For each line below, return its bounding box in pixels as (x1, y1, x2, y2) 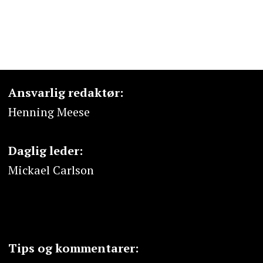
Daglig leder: (8, 143, 83, 159)
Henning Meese (8, 104, 90, 120)
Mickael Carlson (8, 162, 94, 178)
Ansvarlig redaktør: (8, 85, 123, 101)
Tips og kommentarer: (8, 240, 139, 256)
